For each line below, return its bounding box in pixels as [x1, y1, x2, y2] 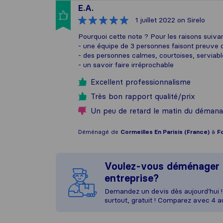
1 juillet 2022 [135, 15, 175, 24]
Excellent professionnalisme [91, 77, 191, 87]
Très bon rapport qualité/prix [91, 92, 195, 101]
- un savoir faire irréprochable [78, 60, 174, 69]
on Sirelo [175, 15, 205, 24]
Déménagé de [78, 128, 120, 135]
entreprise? [105, 172, 159, 184]
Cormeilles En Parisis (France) [120, 128, 210, 135]
